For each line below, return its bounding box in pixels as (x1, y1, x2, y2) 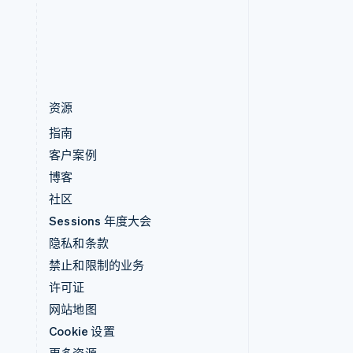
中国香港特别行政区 (72, 8, 178, 24)
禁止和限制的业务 (49, 257, 145, 273)
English (72, 25, 105, 37)
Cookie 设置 (49, 323, 115, 339)
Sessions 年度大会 (49, 213, 152, 229)
